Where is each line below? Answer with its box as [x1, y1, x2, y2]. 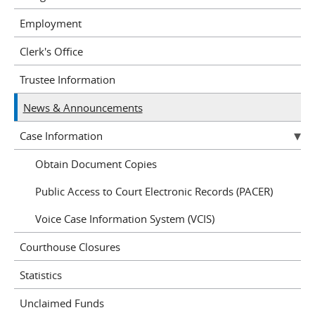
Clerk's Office [19, 44, 83, 58]
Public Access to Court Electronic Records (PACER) [35, 184, 273, 198]
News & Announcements [22, 100, 143, 115]
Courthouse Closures [19, 239, 120, 254]
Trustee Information [19, 72, 115, 86]
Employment [19, 15, 82, 30]
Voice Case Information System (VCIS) [35, 211, 214, 226]
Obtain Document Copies [35, 156, 157, 171]
